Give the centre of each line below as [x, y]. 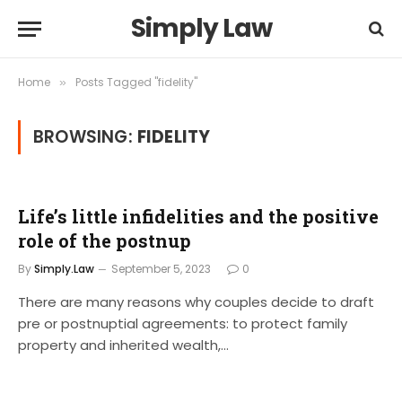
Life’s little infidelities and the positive [198, 216]
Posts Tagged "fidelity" [136, 82]
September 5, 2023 [161, 269]
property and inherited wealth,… [123, 345]
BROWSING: [85, 137]
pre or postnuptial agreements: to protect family [183, 323]
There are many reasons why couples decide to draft [196, 302]
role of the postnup [105, 240]
